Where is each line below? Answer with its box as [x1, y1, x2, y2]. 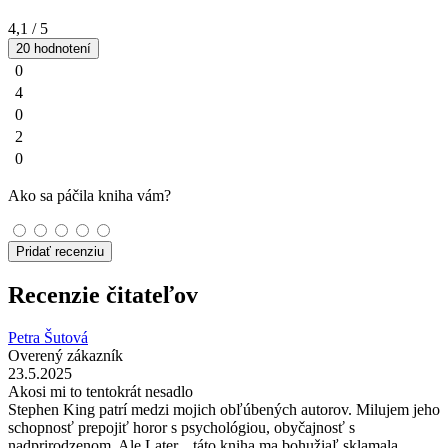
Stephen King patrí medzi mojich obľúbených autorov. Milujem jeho [8, 400, 440, 418]
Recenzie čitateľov [8, 281, 198, 308]
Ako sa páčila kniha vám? [8, 186, 171, 204]
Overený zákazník [8, 346, 123, 364]
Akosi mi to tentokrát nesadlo [8, 382, 193, 400]
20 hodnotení [16, 40, 91, 56]
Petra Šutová [8, 328, 88, 346]
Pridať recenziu [16, 243, 104, 259]
